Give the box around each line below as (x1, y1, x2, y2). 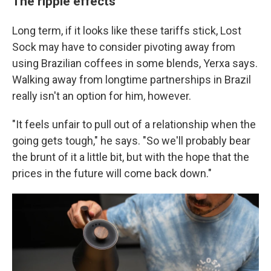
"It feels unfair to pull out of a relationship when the (12, 118, 256, 131)
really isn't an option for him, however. (12, 90, 191, 102)
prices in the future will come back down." (12, 167, 212, 180)
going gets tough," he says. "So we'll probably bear (12, 134, 250, 147)
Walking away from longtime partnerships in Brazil (12, 73, 251, 86)
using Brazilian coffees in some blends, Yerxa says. (12, 57, 258, 70)
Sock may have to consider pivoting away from (12, 41, 235, 53)
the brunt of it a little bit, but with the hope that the (12, 151, 249, 163)
